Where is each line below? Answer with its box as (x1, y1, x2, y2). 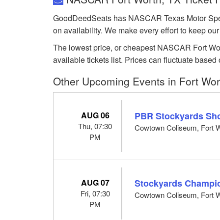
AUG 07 (81, 176, 110, 188)
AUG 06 (81, 109, 110, 121)
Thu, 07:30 (78, 120, 112, 131)
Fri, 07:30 (80, 188, 110, 198)
